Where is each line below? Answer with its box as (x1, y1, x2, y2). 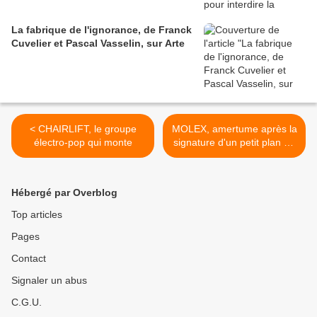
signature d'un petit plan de (173, 137, 295, 149)
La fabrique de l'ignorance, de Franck (11, 24, 192, 36)
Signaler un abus (11, 275, 87, 287)
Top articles (11, 209, 62, 221)
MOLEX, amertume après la (171, 123, 297, 135)
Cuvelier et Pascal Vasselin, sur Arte (100, 38, 185, 50)
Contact (11, 253, 46, 265)
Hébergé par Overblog (11, 187, 117, 199)
